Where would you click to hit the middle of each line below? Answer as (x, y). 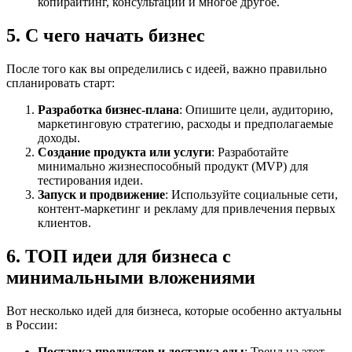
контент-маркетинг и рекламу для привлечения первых (187, 209)
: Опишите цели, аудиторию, (256, 110)
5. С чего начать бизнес (106, 36)
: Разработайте (250, 152)
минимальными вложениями (131, 277)
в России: (32, 324)
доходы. (59, 138)
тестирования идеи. (90, 180)
